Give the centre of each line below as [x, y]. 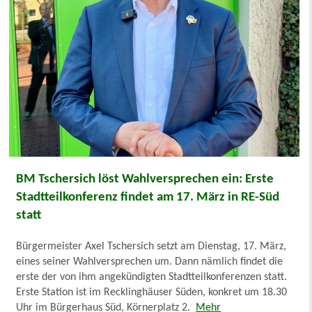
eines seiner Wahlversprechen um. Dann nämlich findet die [150, 262]
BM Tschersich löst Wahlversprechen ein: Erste [145, 179]
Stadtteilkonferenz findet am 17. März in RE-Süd [148, 197]
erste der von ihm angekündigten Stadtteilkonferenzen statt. [152, 277]
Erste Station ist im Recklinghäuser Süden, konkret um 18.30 [152, 292]
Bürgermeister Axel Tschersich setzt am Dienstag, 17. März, [151, 246]
